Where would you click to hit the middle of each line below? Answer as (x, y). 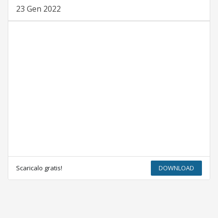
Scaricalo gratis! (39, 168)
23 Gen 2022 (38, 9)
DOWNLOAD (177, 168)
